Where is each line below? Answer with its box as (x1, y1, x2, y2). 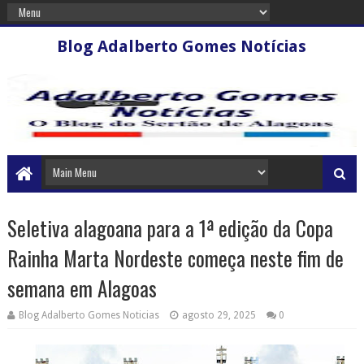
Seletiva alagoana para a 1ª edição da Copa (6, 213, 333, 243)
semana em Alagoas (6, 273, 157, 303)
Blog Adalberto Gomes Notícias (57, 37, 307, 56)
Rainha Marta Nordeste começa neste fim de (6, 243, 344, 273)
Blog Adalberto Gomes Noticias (18, 310, 159, 321)
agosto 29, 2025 (181, 310, 256, 321)
